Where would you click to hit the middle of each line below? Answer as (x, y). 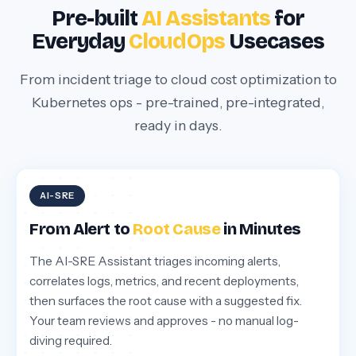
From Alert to (81, 229)
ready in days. (178, 126)
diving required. (71, 341)
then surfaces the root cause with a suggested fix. (166, 301)
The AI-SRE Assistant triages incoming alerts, (155, 261)
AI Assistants (206, 19)
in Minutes (261, 229)
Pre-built (97, 19)
